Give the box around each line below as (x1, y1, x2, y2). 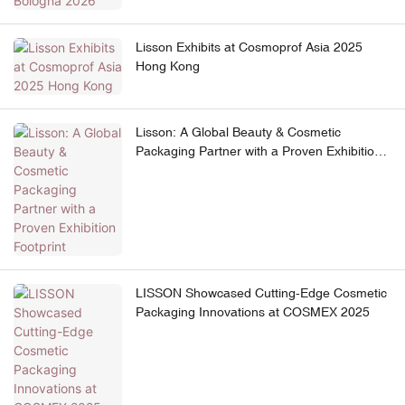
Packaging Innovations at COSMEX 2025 (136, 305, 370, 320)
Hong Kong (136, 59, 200, 74)
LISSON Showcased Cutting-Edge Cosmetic (136, 286, 387, 301)
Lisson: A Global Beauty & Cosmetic (136, 125, 341, 140)
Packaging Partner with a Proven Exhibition (136, 144, 381, 159)
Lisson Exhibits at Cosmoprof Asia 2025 (136, 40, 363, 55)
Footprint (136, 163, 187, 178)
